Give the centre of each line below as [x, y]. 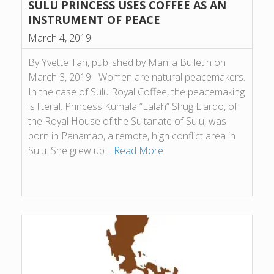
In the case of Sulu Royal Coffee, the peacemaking [136, 91]
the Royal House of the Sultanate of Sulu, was [127, 121]
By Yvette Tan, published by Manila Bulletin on [127, 62]
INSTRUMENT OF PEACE [94, 19]
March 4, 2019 [60, 38]
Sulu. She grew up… [71, 150]
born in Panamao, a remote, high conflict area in [132, 135]
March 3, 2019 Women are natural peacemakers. [137, 77]
